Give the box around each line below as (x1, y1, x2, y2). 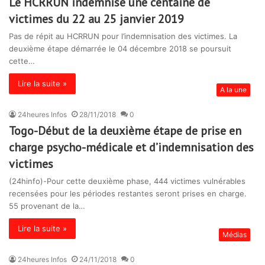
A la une (220, 85, 247, 95)
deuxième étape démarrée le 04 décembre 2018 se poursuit (9, 44, 231, 54)
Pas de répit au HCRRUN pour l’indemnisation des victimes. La (9, 31, 237, 41)
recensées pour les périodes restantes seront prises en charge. (9, 189, 247, 199)
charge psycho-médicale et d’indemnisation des (9, 140, 254, 156)
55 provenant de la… (9, 201, 85, 211)
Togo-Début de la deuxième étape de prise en (9, 123, 241, 139)
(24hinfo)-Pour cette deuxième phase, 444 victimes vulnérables (9, 176, 245, 186)
